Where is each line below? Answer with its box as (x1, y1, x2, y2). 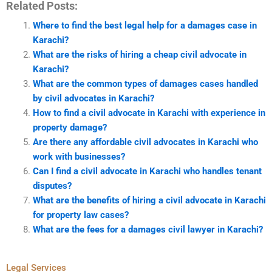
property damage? (32, 122, 107, 134)
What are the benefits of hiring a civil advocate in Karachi (32, 195, 266, 206)
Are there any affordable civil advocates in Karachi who (32, 137, 258, 148)
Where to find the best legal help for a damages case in (32, 20, 257, 32)
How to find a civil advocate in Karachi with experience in (32, 107, 265, 119)
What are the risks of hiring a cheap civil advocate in (32, 49, 246, 61)
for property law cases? (32, 209, 129, 221)
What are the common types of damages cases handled (32, 78, 258, 90)
